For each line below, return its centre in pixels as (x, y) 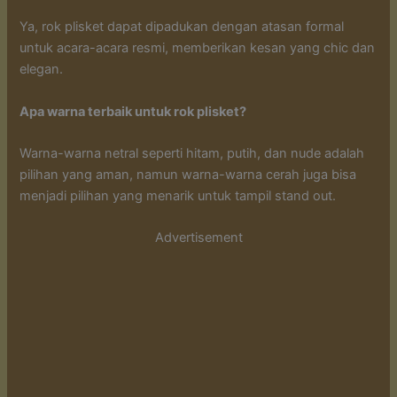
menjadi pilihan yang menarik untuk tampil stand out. (178, 196)
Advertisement (198, 238)
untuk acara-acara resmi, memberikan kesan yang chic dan (198, 48)
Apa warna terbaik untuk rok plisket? (133, 111)
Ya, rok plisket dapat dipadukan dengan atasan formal (182, 27)
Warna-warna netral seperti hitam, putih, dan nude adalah (192, 154)
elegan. (42, 70)
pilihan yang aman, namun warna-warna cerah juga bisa (188, 175)
